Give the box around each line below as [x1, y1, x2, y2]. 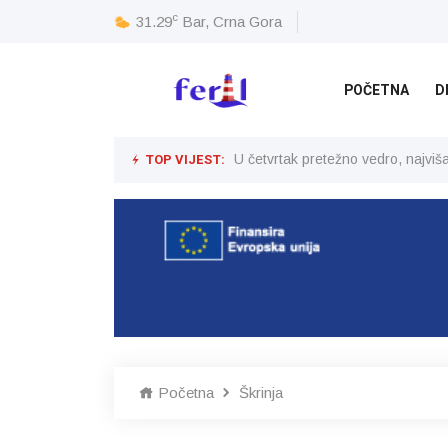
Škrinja [239, 383, 283, 401]
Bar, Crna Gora [182, 12, 282, 30]
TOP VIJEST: [142, 150, 225, 169]
